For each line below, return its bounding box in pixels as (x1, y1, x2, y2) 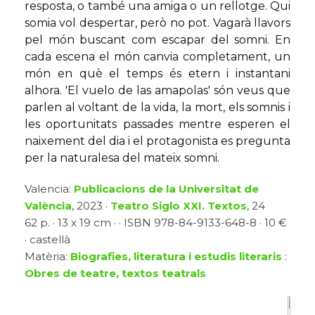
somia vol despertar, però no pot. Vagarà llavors (25, 16, 290, 30)
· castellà (25, 233, 70, 247)
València (25, 199, 72, 213)
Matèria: (25, 250, 70, 264)
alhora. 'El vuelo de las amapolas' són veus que (25, 84, 290, 98)
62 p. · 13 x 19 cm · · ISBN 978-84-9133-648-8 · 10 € (25, 216, 287, 230)
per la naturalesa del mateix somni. (25, 151, 219, 165)
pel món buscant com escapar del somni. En (25, 33, 290, 47)
